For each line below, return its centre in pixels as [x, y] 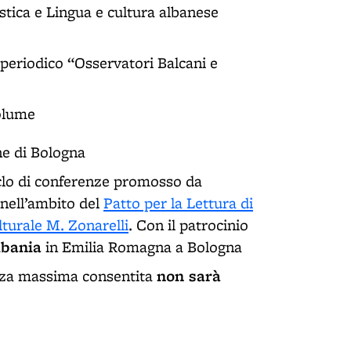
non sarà [189, 275]
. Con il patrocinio [188, 224]
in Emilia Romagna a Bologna [142, 246]
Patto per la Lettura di [178, 203]
